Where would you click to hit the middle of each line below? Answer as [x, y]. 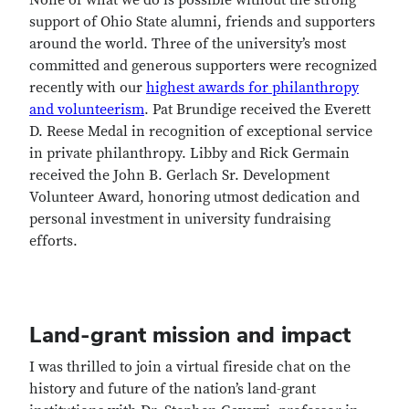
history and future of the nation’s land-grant [173, 389]
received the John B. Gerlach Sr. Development [179, 175]
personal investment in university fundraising [180, 219]
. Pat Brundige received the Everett [257, 110]
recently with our [88, 88]
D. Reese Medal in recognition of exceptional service [201, 131]
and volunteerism [87, 110]
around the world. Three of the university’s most [188, 44]
